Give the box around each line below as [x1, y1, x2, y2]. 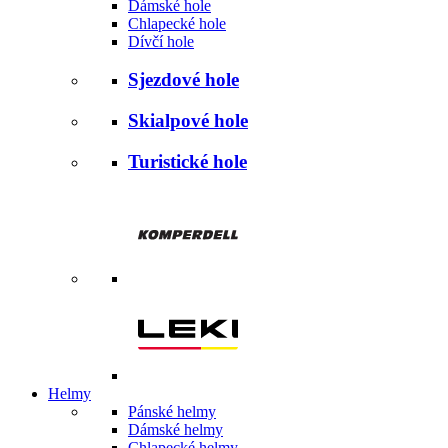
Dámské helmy [128, 420, 223, 438]
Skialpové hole [128, 109, 248, 131]
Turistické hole [128, 150, 247, 172]
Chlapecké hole [128, 14, 226, 32]
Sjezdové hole [128, 69, 239, 91]
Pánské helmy [128, 402, 216, 420]
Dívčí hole [128, 32, 194, 50]
